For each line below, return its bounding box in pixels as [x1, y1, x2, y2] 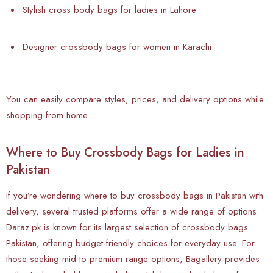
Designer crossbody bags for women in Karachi [23, 40, 211, 54]
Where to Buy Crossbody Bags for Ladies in [6, 143, 244, 161]
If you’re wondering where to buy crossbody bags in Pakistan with [6, 188, 263, 202]
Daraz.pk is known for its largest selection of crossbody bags [6, 220, 248, 234]
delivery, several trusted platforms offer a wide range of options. [6, 204, 259, 218]
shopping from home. [6, 108, 90, 122]
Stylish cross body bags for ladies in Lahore [23, 2, 196, 16]
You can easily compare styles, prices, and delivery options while [6, 92, 264, 106]
